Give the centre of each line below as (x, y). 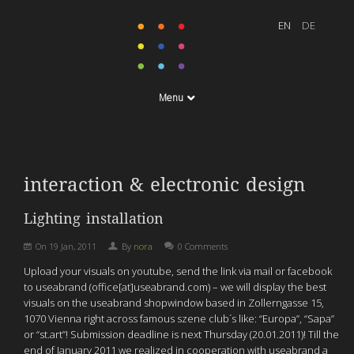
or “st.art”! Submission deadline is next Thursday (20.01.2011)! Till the (181, 334)
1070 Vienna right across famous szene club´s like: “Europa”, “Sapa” (179, 318)
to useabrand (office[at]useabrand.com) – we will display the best (175, 287)
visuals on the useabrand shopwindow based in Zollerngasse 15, (174, 303)
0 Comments (203, 246)
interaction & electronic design (164, 185)
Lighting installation (94, 218)
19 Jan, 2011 (73, 246)
